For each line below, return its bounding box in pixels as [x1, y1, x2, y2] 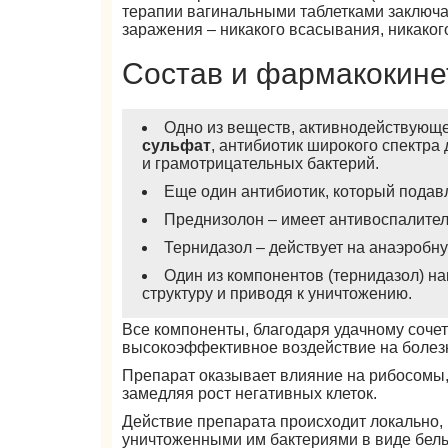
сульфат [142, 137, 212, 154]
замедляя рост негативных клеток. [122, 385, 378, 402]
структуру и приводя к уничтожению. [142, 285, 413, 302]
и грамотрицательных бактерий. [142, 155, 380, 172]
